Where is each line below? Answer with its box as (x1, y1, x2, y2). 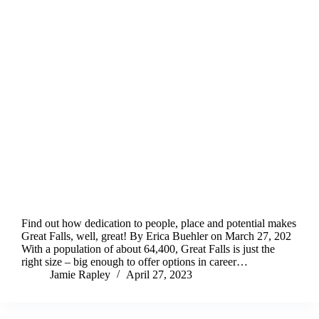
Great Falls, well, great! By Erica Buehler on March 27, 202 (21, 230, 291, 243)
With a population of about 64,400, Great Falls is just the (21, 243, 275, 256)
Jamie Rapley (50, 268, 110, 281)
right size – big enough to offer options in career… (21, 256, 248, 268)
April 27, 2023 (126, 268, 192, 281)
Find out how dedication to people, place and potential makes (21, 217, 296, 230)
